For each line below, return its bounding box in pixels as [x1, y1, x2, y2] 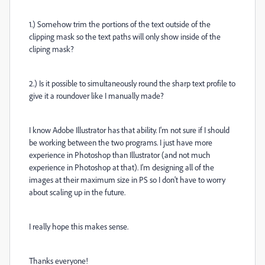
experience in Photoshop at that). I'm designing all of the [29, 162, 214, 172]
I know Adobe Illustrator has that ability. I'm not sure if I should [29, 125, 230, 135]
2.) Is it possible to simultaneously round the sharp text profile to [29, 78, 235, 88]
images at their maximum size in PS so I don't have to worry [29, 174, 225, 185]
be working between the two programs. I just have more [29, 137, 212, 147]
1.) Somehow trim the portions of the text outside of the [29, 19, 211, 29]
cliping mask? [29, 44, 74, 54]
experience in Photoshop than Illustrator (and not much [29, 150, 211, 160]
